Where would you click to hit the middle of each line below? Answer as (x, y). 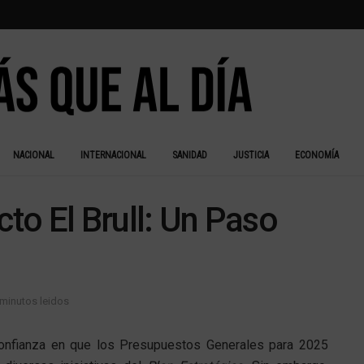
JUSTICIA (251, 155)
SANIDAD (190, 155)
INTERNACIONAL (113, 155)
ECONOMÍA (317, 155)
